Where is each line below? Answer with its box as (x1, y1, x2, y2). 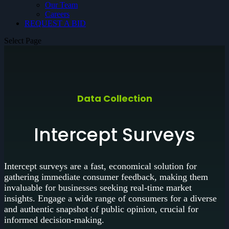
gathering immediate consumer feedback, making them (4, 171, 208, 182)
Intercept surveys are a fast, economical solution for (4, 161, 197, 171)
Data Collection (77, 91, 152, 105)
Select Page (4, 36, 41, 45)
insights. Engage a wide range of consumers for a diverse (4, 193, 217, 203)
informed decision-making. (4, 214, 104, 225)
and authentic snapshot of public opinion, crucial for (4, 203, 198, 214)
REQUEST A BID (25, 18, 86, 28)
